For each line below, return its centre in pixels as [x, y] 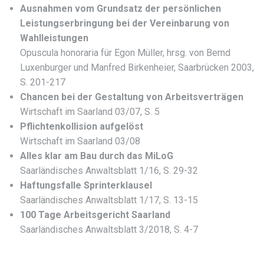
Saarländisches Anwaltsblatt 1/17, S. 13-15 [109, 200]
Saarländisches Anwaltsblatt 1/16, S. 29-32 [109, 171]
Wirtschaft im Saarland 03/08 [80, 141]
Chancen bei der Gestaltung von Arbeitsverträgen [132, 97]
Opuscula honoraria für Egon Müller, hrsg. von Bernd [126, 53]
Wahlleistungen [55, 38]
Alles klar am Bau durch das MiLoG [97, 156]
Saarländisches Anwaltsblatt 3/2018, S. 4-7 [109, 230]
